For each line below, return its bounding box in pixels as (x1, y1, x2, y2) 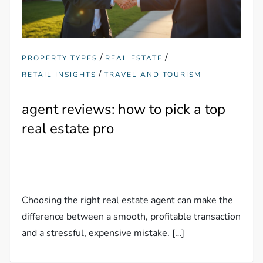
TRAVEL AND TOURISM (104, 70, 202, 80)
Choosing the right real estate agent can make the (22, 194, 234, 207)
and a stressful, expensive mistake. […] (22, 227, 185, 240)
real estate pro (22, 119, 114, 139)
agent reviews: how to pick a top (22, 100, 226, 119)
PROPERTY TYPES (22, 53, 98, 63)
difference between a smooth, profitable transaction (22, 210, 241, 224)
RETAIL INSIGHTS (22, 70, 97, 80)
